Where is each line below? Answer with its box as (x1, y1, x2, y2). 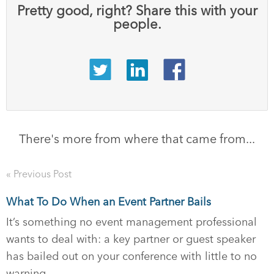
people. (113, 16, 161, 32)
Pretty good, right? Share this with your (17, 2, 257, 19)
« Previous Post (6, 168, 72, 180)
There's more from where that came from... (19, 131, 255, 146)
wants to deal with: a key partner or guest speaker (6, 232, 256, 246)
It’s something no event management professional (6, 215, 257, 229)
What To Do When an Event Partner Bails (6, 195, 211, 209)
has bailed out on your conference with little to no (6, 250, 257, 263)
